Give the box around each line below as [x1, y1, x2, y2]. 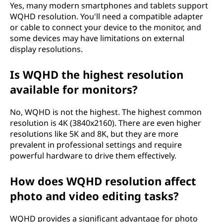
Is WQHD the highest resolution [10, 67, 183, 82]
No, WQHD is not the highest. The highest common [10, 107, 202, 117]
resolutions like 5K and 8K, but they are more [10, 128, 178, 139]
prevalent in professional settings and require [10, 139, 182, 150]
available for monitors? [10, 82, 138, 97]
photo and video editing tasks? [10, 188, 179, 203]
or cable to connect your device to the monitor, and [10, 22, 201, 33]
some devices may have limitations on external [10, 33, 184, 44]
